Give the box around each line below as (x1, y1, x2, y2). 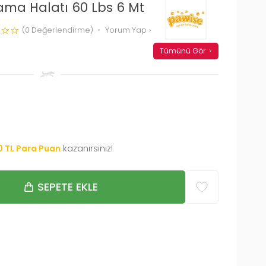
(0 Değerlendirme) (22, 24, 93, 35)
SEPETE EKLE (37, 179, 98, 194)
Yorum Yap (105, 24, 148, 35)
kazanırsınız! (63, 142, 113, 154)
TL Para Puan (5, 142, 61, 154)
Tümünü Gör (159, 45, 205, 56)
